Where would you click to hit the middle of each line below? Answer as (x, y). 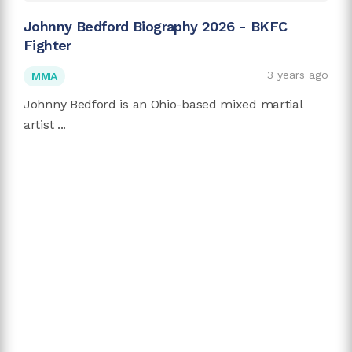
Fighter (48, 46)
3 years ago (298, 75)
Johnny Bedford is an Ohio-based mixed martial (163, 104)
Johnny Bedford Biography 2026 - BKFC (156, 27)
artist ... (45, 125)
